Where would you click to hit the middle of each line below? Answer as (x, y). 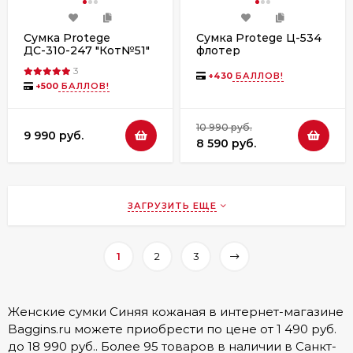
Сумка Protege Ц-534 (259, 37)
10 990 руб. (224, 128)
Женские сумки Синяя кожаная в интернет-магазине (176, 312)
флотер (218, 50)
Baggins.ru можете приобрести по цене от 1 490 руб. (172, 329)
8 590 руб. (226, 144)
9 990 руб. (54, 135)
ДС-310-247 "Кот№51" (87, 50)
